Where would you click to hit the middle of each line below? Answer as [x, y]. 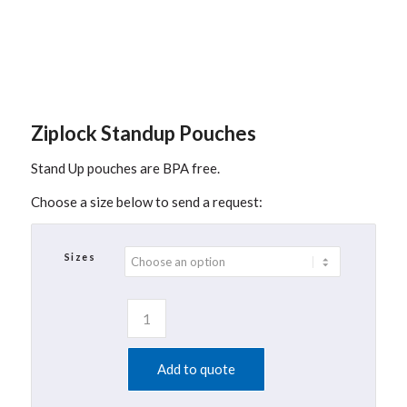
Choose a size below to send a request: [146, 201]
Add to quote [196, 369]
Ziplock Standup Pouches [143, 133]
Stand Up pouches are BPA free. [125, 168]
